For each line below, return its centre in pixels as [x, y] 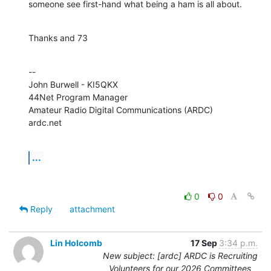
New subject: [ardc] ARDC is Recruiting [180, 255]
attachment [92, 209]
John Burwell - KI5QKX [73, 84]
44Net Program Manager [78, 97]
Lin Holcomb [76, 243]
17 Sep [205, 243]
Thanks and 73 [58, 38]
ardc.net [45, 122]
